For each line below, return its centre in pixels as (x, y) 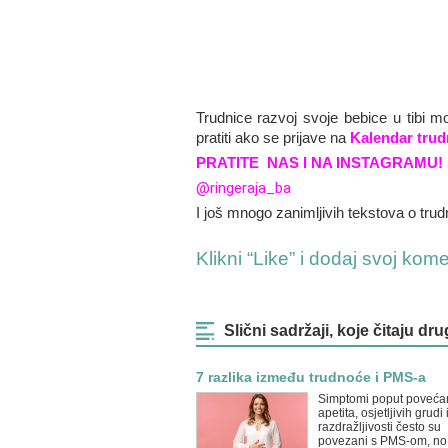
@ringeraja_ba (243, 188)
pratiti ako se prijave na (270, 137)
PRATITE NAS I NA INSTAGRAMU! (319, 162)
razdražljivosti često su (379, 427)
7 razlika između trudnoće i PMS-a (310, 377)
